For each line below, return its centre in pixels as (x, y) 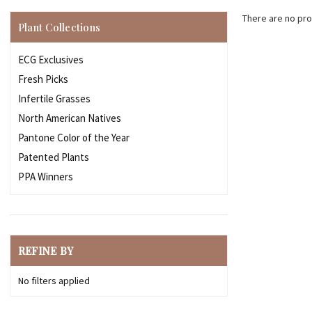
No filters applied (54, 280)
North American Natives (69, 118)
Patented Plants (53, 157)
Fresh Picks (43, 79)
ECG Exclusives (50, 59)
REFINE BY (46, 250)
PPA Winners (45, 176)
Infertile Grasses (54, 98)
